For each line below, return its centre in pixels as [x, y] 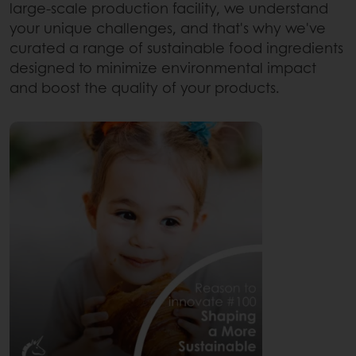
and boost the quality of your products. [147, 87]
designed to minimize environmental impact [163, 67]
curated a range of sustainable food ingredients [176, 47]
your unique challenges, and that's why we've [168, 27]
